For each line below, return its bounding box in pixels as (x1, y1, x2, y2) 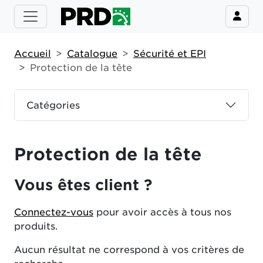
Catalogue (67, 48, 117, 59)
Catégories (26, 99, 80, 111)
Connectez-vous (14, 207, 93, 218)
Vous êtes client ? (14, 176, 152, 194)
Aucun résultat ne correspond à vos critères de (14, 244, 244, 255)
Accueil (14, 48, 51, 59)
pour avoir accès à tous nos (93, 207, 231, 218)
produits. (14, 221, 58, 232)
